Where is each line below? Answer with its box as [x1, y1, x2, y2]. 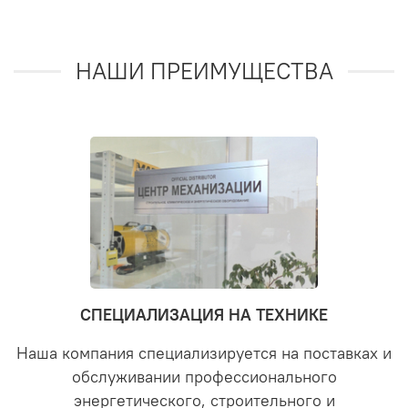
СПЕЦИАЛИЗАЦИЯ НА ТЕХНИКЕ [80, 305, 328, 326]
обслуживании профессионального [71, 367, 337, 388]
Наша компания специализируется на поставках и [16, 343, 392, 364]
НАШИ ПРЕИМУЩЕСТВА [75, 56, 333, 86]
